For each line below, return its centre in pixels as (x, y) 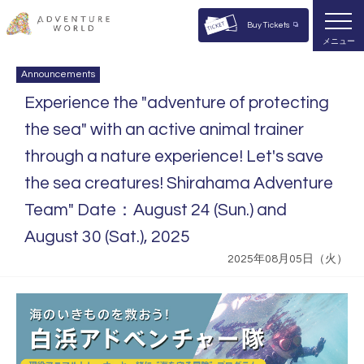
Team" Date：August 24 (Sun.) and (156, 210)
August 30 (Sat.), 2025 (107, 237)
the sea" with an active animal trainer (164, 130)
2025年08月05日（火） (288, 259)
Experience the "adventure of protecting (177, 103)
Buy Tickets (269, 25)
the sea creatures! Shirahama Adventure (179, 183)
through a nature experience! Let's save (174, 156)
